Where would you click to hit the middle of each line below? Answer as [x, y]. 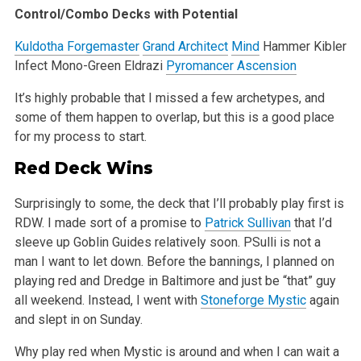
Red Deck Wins [83, 168]
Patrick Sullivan [247, 222]
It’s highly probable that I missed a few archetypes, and [169, 98]
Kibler [328, 46]
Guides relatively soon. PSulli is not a [214, 242]
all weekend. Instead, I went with [107, 300]
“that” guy [307, 280]
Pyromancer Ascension [231, 65]
